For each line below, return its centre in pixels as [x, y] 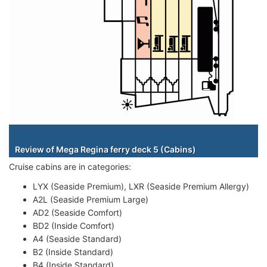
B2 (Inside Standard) [73, 252]
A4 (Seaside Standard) [77, 238]
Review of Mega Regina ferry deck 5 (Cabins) [105, 149]
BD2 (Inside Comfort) [74, 225]
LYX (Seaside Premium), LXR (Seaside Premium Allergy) [141, 186]
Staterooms [138, 133]
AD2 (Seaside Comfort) [77, 212]
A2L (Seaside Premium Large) [91, 199]
